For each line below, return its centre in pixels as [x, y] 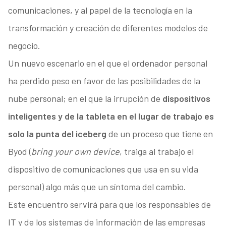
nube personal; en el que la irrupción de [85, 99]
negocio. [24, 46]
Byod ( [19, 152]
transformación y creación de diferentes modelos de [108, 28]
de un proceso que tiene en [159, 134]
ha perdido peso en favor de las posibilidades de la [104, 81]
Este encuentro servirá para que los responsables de [109, 205]
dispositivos [186, 99]
